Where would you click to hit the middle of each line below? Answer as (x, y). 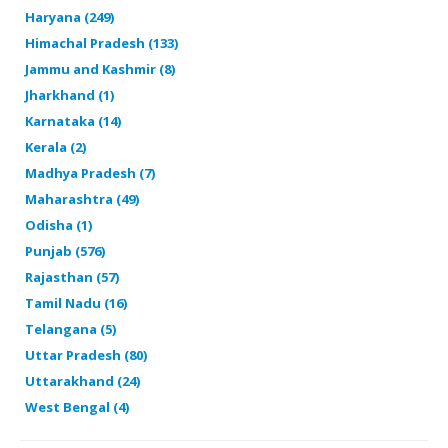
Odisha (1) (58, 224)
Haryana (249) (69, 16)
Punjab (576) (65, 250)
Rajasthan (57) (72, 276)
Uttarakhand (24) (82, 380)
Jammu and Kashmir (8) (100, 68)
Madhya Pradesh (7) (90, 172)
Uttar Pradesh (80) (86, 354)
